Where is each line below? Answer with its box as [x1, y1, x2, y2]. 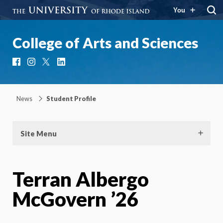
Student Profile [46, 94, 96, 103]
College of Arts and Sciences [12, 34, 198, 51]
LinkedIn [67, 57, 94, 70]
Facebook [22, 57, 55, 70]
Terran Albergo [12, 167, 149, 191]
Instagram [37, 57, 72, 70]
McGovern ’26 [12, 187, 138, 211]
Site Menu [20, 129, 57, 138]
